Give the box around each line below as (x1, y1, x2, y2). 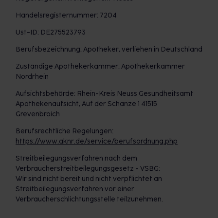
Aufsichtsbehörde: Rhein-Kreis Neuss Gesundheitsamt (16, 90, 193, 98)
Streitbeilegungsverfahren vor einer (16, 185, 134, 193)
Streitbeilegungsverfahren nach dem (16, 154, 137, 163)
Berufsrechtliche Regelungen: (16, 127, 113, 135)
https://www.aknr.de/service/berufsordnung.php (16, 137, 178, 145)
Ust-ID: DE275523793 (16, 28, 86, 36)
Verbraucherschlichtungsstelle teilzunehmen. (16, 195, 163, 203)
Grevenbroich (16, 110, 60, 118)
